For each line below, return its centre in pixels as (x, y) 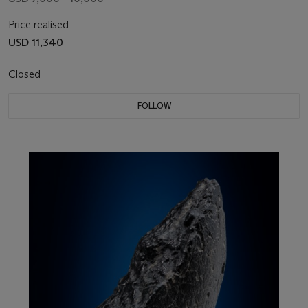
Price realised (38, 24)
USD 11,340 (36, 42)
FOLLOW (154, 105)
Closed (26, 74)
